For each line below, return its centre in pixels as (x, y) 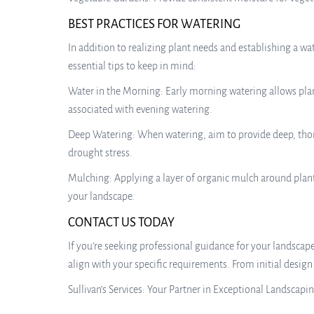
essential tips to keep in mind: (132, 66)
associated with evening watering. (140, 109)
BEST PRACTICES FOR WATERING (154, 24)
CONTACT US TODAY (121, 223)
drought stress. (100, 153)
